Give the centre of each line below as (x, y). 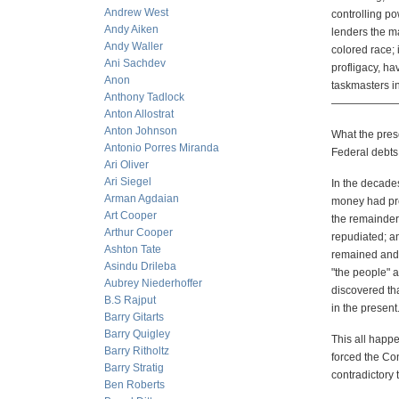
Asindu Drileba (140, 266)
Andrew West (136, 12)
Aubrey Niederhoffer (153, 283)
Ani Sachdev (135, 63)
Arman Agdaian (142, 199)
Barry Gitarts (134, 317)
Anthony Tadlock (144, 97)
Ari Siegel (128, 182)
